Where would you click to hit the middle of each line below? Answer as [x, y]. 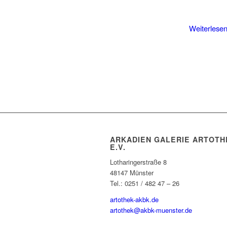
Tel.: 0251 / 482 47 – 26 [145, 183]
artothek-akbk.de [134, 200]
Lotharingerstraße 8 [138, 162]
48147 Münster [132, 173]
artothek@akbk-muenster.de [151, 210]
